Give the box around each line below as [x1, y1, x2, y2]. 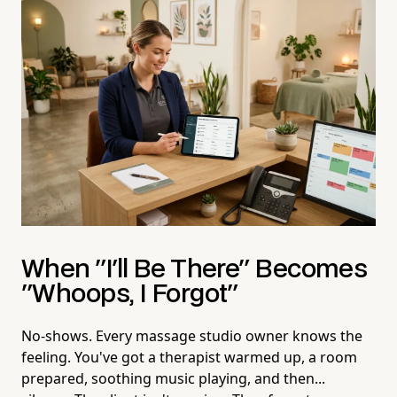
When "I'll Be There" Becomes [21, 257, 368, 282]
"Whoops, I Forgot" [21, 282, 238, 307]
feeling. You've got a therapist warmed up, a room [21, 346, 357, 367]
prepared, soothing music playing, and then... [21, 368, 325, 388]
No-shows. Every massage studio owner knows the [21, 325, 362, 346]
